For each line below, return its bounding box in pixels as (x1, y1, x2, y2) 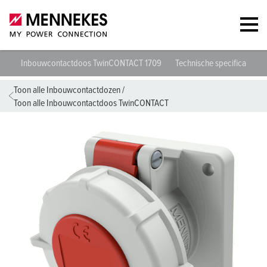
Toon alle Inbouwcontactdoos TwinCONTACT (14, 98, 169, 108)
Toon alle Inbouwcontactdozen (14, 85, 120, 95)
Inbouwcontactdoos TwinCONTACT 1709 (21, 58, 163, 68)
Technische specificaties (175, 58, 258, 68)
